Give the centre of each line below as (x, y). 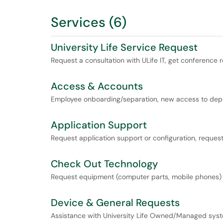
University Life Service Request (124, 47)
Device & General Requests (115, 203)
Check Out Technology (104, 164)
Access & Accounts (97, 86)
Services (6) (89, 22)
